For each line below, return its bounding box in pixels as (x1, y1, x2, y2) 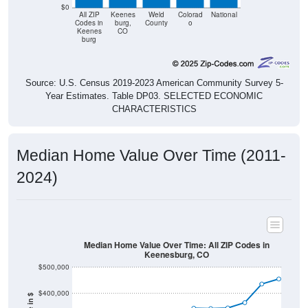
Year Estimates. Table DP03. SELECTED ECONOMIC (45, 91, 263, 102)
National (210, 10, 237, 19)
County (145, 18, 168, 27)
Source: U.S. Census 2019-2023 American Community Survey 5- (25, 78, 283, 89)
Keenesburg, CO (144, 248, 209, 261)
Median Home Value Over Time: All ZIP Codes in (84, 239, 269, 251)
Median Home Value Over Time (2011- (16, 146, 286, 165)
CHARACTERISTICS (111, 104, 197, 115)
